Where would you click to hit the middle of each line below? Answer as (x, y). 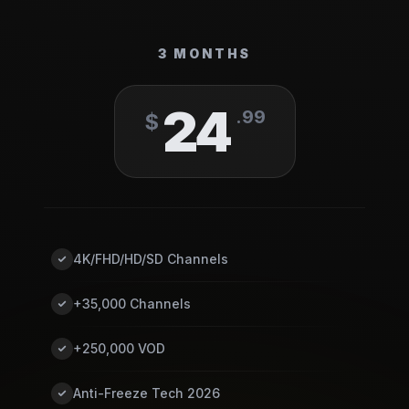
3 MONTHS (204, 53)
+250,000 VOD (119, 348)
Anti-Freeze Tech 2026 (147, 393)
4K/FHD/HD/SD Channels (151, 259)
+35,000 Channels (132, 304)
